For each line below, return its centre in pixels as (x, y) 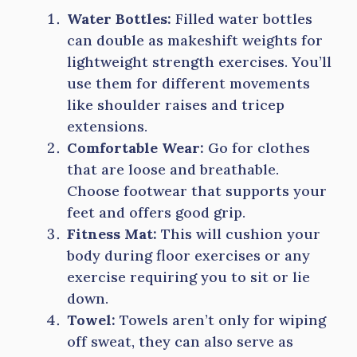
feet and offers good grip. (156, 212)
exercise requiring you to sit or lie (188, 277)
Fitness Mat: (112, 234)
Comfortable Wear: (135, 148)
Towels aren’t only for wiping (221, 320)
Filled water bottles (242, 19)
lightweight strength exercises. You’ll (199, 62)
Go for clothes (257, 148)
